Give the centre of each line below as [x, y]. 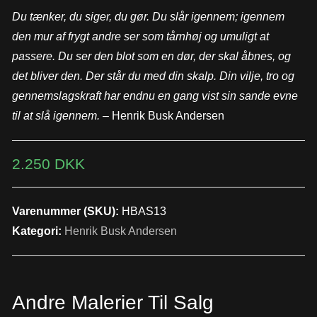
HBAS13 [144, 211]
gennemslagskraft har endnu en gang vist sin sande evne [155, 96]
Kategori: [38, 231]
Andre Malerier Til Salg [113, 302]
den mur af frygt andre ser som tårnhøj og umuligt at [140, 36]
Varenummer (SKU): [67, 211]
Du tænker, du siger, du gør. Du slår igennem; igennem [148, 16]
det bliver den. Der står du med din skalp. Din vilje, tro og [153, 76]
